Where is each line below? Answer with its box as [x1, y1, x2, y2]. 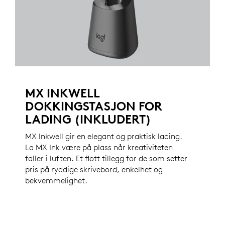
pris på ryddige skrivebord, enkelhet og [25, 164, 163, 174]
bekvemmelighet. [25, 175, 87, 185]
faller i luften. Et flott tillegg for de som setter [25, 153, 187, 163]
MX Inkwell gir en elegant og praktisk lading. [25, 131, 182, 141]
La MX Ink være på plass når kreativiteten [25, 142, 173, 152]
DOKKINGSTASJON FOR [25, 98, 162, 114]
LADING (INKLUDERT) [25, 111, 151, 127]
